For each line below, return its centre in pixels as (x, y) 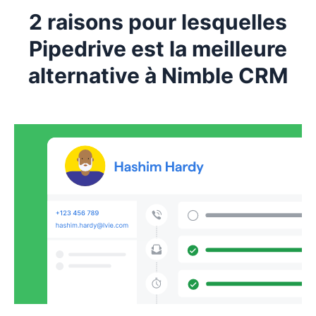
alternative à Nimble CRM (158, 75)
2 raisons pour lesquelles (158, 22)
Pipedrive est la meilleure (158, 48)
